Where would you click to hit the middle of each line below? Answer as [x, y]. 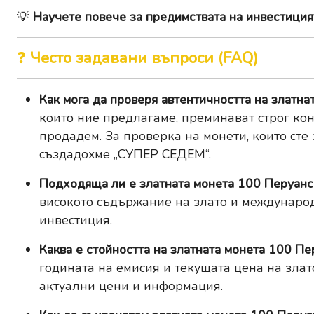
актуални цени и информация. [131, 286]
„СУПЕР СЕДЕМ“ [161, 155]
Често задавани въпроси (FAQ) [144, 59]
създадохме [76, 155]
